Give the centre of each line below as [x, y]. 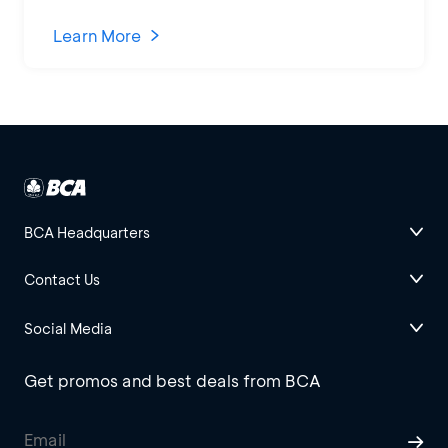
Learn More [97, 35]
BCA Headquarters [87, 232]
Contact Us [62, 279]
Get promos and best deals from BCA [172, 380]
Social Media [68, 328]
